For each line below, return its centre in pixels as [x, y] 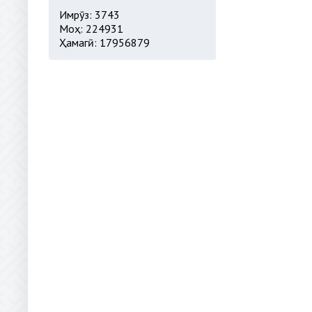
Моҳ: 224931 [91, 29]
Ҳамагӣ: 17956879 [104, 42]
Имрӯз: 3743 [89, 15]
